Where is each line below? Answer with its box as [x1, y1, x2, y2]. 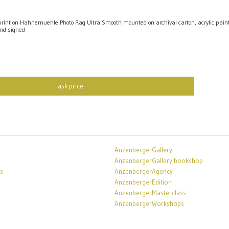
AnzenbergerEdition [114, 178, 172, 186]
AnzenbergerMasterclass [114, 189, 186, 197]
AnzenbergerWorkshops [114, 199, 184, 208]
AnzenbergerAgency [114, 167, 173, 175]
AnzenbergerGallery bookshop [114, 156, 203, 165]
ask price [57, 82, 83, 90]
